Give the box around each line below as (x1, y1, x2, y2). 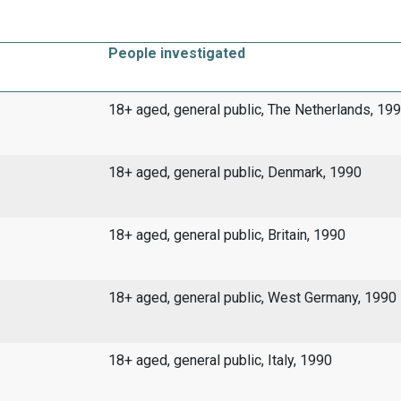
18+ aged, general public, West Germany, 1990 (107, 289, 397, 307)
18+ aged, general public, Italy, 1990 (107, 352, 332, 370)
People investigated (107, 45, 245, 63)
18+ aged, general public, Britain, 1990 (107, 226, 346, 244)
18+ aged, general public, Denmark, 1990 (107, 164, 362, 182)
